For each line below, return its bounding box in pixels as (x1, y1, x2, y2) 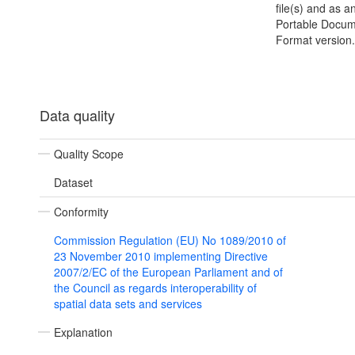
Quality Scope (54, 146, 124, 162)
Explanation (54, 324, 113, 341)
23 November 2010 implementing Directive (54, 248, 268, 265)
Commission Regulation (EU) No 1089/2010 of (54, 232, 286, 249)
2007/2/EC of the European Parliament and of (54, 264, 283, 281)
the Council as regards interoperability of (54, 280, 257, 296)
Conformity (54, 204, 109, 220)
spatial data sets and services (54, 296, 202, 312)
